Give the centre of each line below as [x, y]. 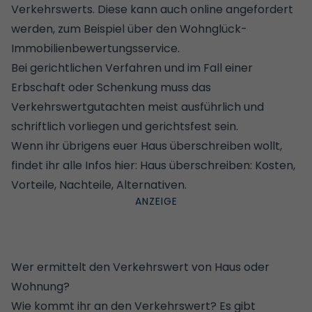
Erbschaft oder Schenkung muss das [111, 87]
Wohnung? [40, 286]
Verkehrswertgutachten [78, 107]
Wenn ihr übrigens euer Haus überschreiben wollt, [147, 146]
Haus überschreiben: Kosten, [218, 165]
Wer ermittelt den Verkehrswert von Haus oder [140, 267]
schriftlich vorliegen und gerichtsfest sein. [125, 126]
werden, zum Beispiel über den [95, 29]
